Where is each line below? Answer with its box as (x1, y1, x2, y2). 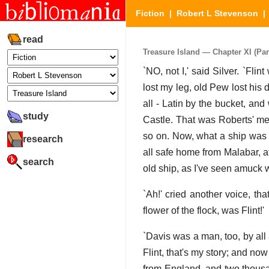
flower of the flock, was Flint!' (143, 205, 264, 216)
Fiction (136, 8, 165, 18)
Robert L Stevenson (177, 8, 258, 18)
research (23, 133, 63, 144)
